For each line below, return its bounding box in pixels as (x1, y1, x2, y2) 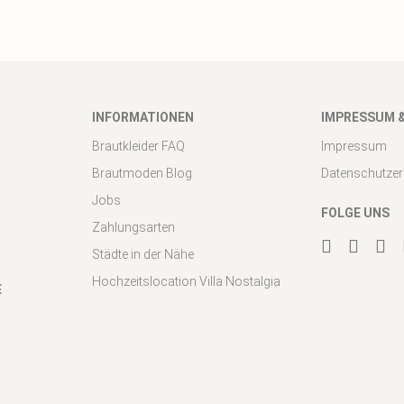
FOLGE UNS (320, 205, 390, 220)
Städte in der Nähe (92, 246, 194, 262)
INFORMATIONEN (92, 109, 194, 124)
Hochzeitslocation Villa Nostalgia (92, 273, 280, 289)
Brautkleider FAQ (92, 138, 185, 153)
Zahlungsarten (92, 219, 175, 234)
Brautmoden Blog (92, 165, 192, 180)
